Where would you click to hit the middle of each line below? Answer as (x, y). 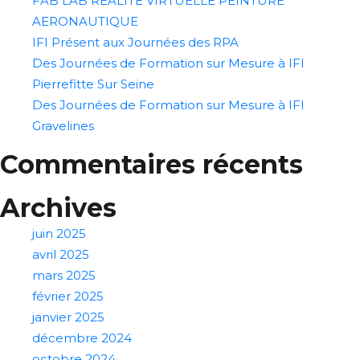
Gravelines (63, 126)
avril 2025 (61, 254)
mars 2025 (64, 275)
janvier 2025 (68, 317)
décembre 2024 (82, 338)
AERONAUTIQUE (85, 21)
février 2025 (68, 296)
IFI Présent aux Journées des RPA (135, 42)
